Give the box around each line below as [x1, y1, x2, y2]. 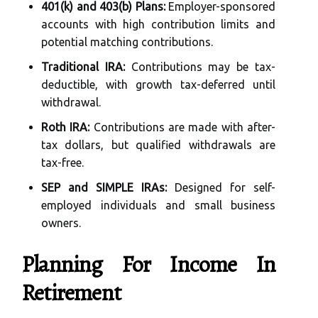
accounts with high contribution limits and [41, 18, 275, 31]
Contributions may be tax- [124, 60, 276, 74]
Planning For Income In [21, 248, 275, 280]
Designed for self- [167, 181, 275, 194]
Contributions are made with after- [89, 121, 276, 134]
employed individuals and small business [41, 199, 275, 212]
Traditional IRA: [41, 60, 125, 74]
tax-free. [41, 156, 84, 170]
